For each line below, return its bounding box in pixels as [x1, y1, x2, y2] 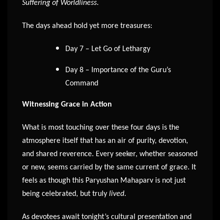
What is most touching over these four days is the [22, 124, 179, 132]
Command [65, 80, 98, 88]
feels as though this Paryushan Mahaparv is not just [22, 177, 186, 185]
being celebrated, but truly [22, 190, 109, 198]
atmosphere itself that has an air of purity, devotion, [22, 137, 188, 145]
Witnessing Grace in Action [22, 101, 112, 109]
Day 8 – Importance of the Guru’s [65, 66, 171, 75]
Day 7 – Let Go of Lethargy [65, 45, 150, 54]
